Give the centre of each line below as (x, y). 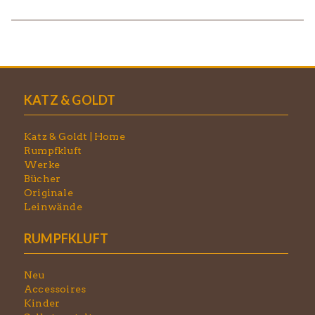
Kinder (42, 303)
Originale (49, 192)
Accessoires (55, 289)
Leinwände (53, 206)
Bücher (43, 178)
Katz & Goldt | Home (75, 136)
